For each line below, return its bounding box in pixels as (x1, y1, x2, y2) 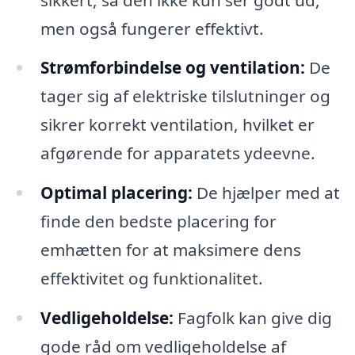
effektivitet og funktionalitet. (40, 267, 263, 290)
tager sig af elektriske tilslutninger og (40, 85, 330, 108)
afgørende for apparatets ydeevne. (40, 142, 315, 165)
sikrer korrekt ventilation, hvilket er (40, 113, 315, 136)
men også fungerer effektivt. (40, 17, 264, 40)
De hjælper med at (192, 181, 340, 204)
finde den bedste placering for (40, 210, 277, 233)
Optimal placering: (40, 181, 193, 204)
